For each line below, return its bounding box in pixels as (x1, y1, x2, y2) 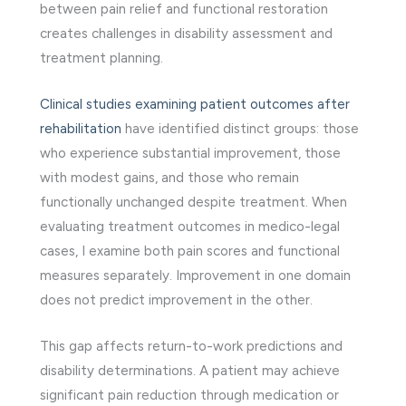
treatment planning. (40, 49, 163, 66)
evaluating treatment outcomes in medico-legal (40, 217, 340, 235)
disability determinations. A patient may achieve (40, 362, 340, 379)
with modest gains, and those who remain (40, 169, 299, 186)
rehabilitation (40, 120, 121, 137)
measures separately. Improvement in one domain (40, 266, 351, 284)
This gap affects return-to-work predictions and (40, 337, 343, 354)
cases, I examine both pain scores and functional (40, 242, 340, 259)
